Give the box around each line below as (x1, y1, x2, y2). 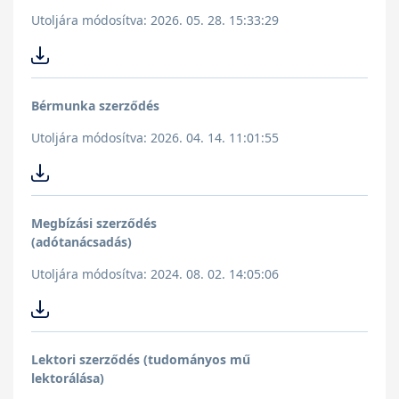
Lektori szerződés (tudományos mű (31, 351, 250, 369)
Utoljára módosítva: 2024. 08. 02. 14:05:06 (31, 265, 279, 283)
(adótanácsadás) (31, 233, 132, 251)
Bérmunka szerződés (31, 97, 159, 115)
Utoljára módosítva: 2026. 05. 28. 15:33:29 (31, 12, 279, 29)
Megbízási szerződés (31, 215, 157, 232)
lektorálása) (31, 370, 104, 387)
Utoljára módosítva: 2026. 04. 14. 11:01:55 (31, 129, 279, 147)
